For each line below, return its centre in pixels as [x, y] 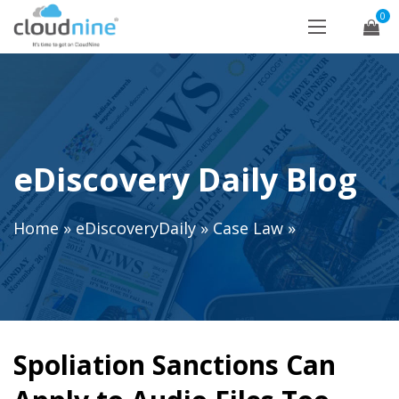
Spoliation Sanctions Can [175, 365]
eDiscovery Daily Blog [185, 179]
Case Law [248, 228]
